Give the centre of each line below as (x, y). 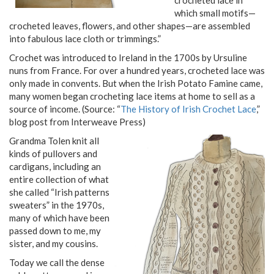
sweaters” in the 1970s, (57, 205)
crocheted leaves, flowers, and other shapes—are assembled (130, 25)
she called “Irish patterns (59, 192)
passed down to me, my (55, 230)
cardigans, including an (55, 166)
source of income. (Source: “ (65, 109)
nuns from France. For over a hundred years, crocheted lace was (137, 70)
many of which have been (59, 217)
